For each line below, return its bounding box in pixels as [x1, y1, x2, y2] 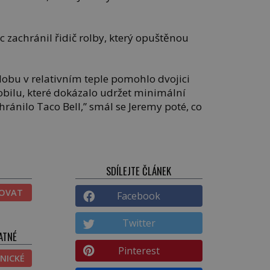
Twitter [122, 216, 155, 230]
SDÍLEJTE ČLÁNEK [106, 163, 172, 179]
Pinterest [118, 244, 160, 258]
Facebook [117, 189, 161, 202]
